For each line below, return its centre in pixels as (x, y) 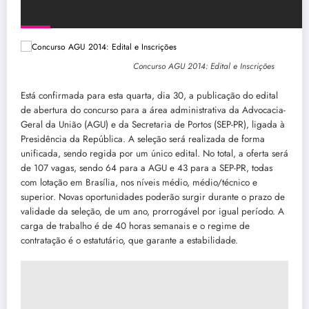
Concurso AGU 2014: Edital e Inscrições (203, 67)
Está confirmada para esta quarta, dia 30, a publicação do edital (149, 95)
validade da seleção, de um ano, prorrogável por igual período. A (152, 211)
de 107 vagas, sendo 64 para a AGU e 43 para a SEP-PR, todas (147, 168)
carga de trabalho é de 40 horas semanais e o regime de (135, 226)
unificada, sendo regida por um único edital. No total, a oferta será (154, 153)
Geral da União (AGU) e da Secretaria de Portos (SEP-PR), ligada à (153, 124)
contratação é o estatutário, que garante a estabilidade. (129, 240)
